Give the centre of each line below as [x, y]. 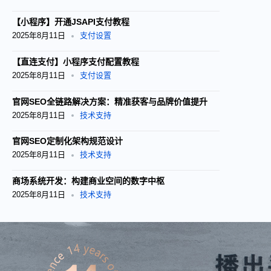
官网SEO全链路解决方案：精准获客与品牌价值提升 [110, 101]
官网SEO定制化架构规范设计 [67, 141]
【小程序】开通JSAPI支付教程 [71, 22]
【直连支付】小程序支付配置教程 [76, 61]
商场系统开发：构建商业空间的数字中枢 [88, 181]
